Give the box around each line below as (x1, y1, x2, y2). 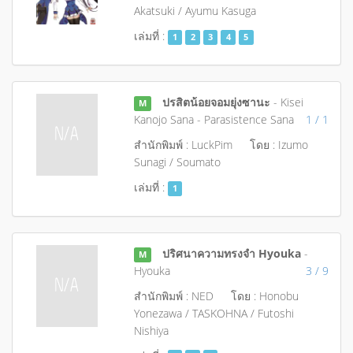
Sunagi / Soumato (133, 154, 221, 169)
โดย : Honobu (230, 288, 299, 303)
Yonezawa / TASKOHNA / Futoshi (133, 306, 294, 321)
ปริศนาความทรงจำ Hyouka (162, 246, 302, 261)
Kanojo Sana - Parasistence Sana (133, 112, 294, 127)
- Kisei (270, 95, 304, 110)
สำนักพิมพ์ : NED (133, 288, 214, 303)
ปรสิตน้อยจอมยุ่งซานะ (162, 95, 271, 110)
